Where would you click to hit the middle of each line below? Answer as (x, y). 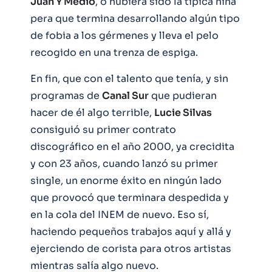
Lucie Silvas (183, 112)
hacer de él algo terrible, (92, 112)
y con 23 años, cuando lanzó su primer (124, 163)
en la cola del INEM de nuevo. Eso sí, (120, 214)
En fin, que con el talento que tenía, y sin (129, 78)
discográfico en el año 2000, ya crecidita (132, 146)
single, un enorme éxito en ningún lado (126, 180)
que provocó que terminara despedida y (130, 197)
